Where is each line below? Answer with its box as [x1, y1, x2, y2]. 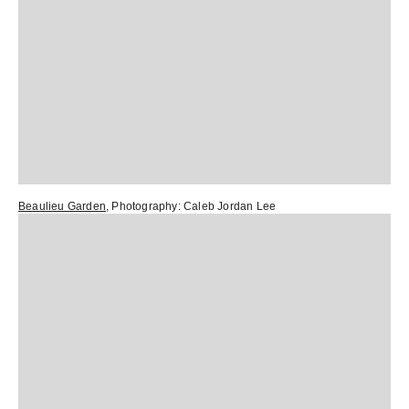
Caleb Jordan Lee [184, 200, 277, 213]
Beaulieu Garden [18, 200, 106, 213]
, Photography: [106, 200, 184, 213]
